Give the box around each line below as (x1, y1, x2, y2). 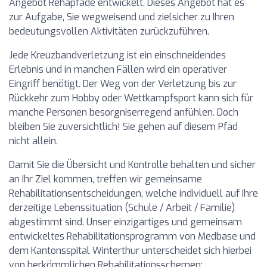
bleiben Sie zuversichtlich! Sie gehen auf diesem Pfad (9, 120, 238, 133)
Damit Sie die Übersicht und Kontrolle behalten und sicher (9, 159, 256, 171)
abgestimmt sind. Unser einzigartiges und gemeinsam (9, 216, 242, 228)
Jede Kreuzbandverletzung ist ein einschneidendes (9, 49, 226, 61)
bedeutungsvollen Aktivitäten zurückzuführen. (9, 25, 212, 38)
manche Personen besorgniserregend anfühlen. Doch (9, 106, 238, 119)
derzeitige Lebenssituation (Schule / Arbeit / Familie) (9, 201, 235, 214)
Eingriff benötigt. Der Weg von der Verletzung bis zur (9, 77, 237, 90)
